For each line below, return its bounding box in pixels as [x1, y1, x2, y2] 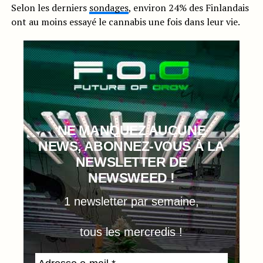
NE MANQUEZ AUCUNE [57, 122, 206, 138]
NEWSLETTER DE [75, 154, 187, 170]
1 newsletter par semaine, [63, 194, 199, 208]
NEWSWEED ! [88, 170, 175, 186]
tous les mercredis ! [80, 225, 183, 238]
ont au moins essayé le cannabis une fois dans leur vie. [11, 15, 240, 28]
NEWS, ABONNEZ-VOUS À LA [38, 138, 225, 154]
